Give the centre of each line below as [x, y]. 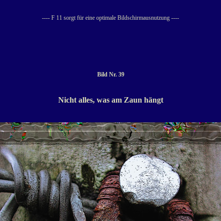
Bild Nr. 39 [110, 74]
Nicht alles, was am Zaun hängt [110, 100]
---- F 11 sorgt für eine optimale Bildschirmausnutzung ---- [110, 18]
